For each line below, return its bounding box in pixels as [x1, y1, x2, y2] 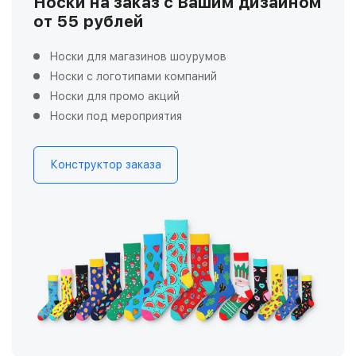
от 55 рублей [33, 12, 144, 32]
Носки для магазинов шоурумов [49, 50, 226, 64]
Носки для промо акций [49, 90, 180, 103]
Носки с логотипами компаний [49, 70, 217, 83]
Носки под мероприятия [49, 110, 182, 123]
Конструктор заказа [50, 158, 161, 172]
